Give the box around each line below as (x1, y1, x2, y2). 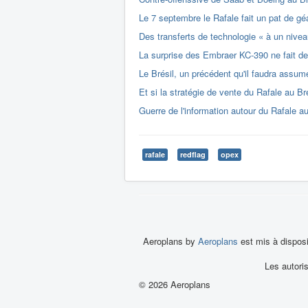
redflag (180, 149, 206, 159)
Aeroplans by (143, 234, 198, 247)
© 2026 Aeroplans (139, 278, 210, 291)
